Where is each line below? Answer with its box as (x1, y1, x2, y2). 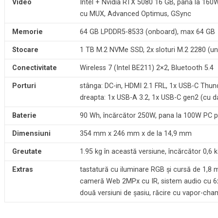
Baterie (12, 111, 36, 120)
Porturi (12, 81, 36, 90)
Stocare (12, 45, 38, 54)
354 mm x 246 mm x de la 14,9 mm (79, 129, 192, 138)
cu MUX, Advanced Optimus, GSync (79, 9, 191, 18)
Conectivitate (12, 63, 57, 72)
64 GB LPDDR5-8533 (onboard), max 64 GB (79, 27, 215, 36)
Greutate (12, 147, 42, 156)
